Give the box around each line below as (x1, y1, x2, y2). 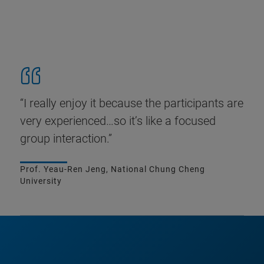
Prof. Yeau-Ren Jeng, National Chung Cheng (20, 164, 205, 174)
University (20, 176, 62, 186)
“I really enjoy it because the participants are (20, 95, 243, 110)
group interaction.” (20, 131, 112, 146)
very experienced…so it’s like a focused (20, 113, 216, 128)
